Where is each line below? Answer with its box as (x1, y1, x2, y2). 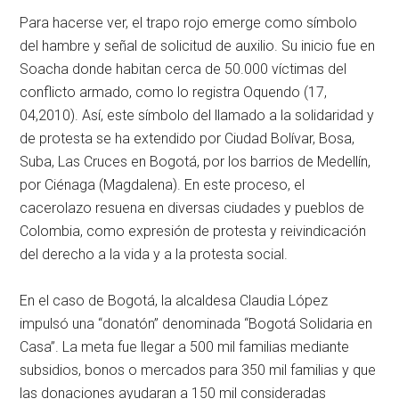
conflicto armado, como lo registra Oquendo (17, (20, 84, 328, 102)
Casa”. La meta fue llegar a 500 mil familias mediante (20, 338, 350, 356)
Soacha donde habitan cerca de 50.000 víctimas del (20, 61, 347, 78)
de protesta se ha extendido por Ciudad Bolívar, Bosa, (20, 130, 355, 148)
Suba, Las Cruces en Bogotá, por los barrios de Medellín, (20, 153, 371, 171)
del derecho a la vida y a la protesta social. (20, 246, 289, 264)
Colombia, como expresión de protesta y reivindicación (20, 223, 367, 240)
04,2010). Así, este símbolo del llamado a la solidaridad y (20, 107, 375, 125)
